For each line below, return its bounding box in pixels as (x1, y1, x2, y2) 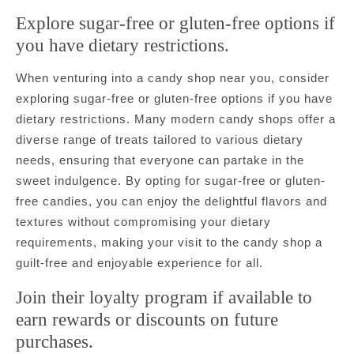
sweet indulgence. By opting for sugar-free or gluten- (16, 173, 326, 187)
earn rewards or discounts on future (16, 308, 278, 330)
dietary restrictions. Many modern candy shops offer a (16, 111, 336, 126)
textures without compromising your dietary (16, 214, 271, 228)
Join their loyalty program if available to (16, 286, 312, 307)
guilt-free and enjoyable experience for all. (16, 255, 263, 269)
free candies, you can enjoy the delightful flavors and (16, 194, 327, 208)
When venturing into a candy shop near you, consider (16, 70, 330, 85)
